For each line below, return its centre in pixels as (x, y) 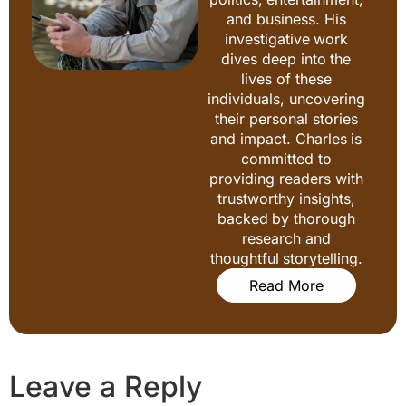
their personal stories (286, 118)
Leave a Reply (106, 386)
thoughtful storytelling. (286, 258)
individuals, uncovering (286, 98)
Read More (286, 285)
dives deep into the (286, 58)
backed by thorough (286, 218)
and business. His (286, 19)
